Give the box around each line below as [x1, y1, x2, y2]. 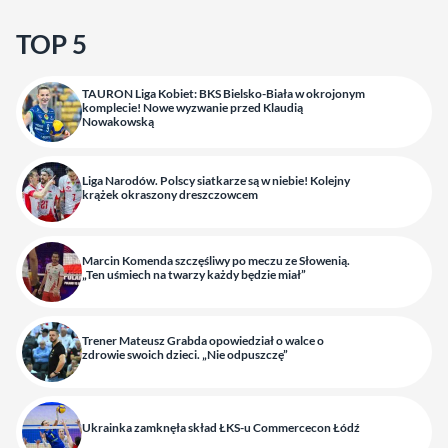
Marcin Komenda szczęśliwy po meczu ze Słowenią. [82, 253, 350, 269]
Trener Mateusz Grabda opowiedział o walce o [82, 333, 324, 349]
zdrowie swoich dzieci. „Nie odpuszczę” [82, 347, 288, 363]
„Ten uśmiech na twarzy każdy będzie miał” [82, 267, 306, 283]
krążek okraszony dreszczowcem [82, 187, 258, 203]
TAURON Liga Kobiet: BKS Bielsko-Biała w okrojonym [82, 86, 365, 102]
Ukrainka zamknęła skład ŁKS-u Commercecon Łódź [82, 420, 360, 436]
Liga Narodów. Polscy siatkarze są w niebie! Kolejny [82, 173, 350, 189]
